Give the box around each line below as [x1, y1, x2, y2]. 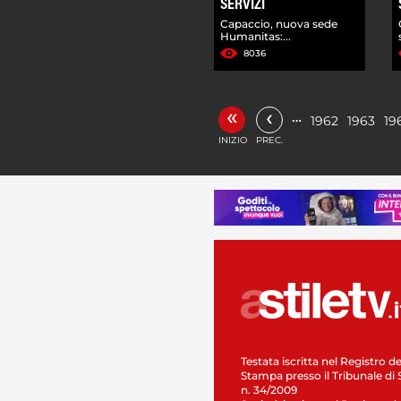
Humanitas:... [220, 29, 291, 43]
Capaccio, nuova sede [220, 16, 337, 30]
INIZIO [218, 133, 247, 146]
